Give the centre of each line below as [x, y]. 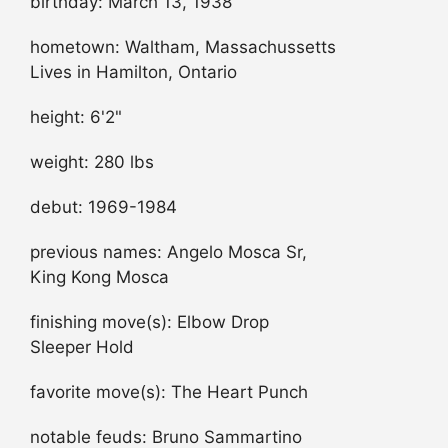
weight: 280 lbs [92, 161]
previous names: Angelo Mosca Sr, [168, 251]
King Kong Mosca [99, 276]
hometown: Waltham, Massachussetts [183, 46]
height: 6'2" [76, 116]
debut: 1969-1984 [103, 206]
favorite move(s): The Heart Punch [169, 391]
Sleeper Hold [82, 346]
